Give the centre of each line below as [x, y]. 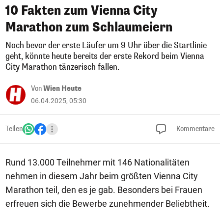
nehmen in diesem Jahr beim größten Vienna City [102, 176]
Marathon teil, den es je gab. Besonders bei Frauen [104, 190]
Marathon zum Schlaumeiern [89, 27]
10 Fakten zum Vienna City [82, 11]
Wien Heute [62, 89]
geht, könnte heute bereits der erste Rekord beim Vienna [105, 56]
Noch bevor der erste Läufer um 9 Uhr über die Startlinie [106, 45]
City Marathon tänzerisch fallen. [62, 67]
